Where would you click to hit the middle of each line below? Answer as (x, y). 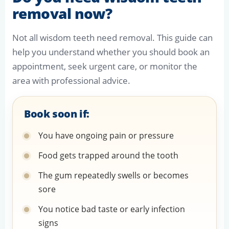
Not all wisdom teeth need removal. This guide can (112, 38)
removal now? (62, 14)
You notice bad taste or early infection (112, 209)
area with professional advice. (71, 81)
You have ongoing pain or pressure (106, 136)
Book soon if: (57, 114)
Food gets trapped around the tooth (108, 156)
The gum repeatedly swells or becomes (113, 176)
